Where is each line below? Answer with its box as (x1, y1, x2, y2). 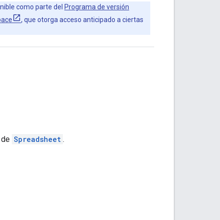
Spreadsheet (14, 134, 61, 144)
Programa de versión (64, 2, 129, 11)
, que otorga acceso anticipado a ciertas (21, 15, 143, 24)
